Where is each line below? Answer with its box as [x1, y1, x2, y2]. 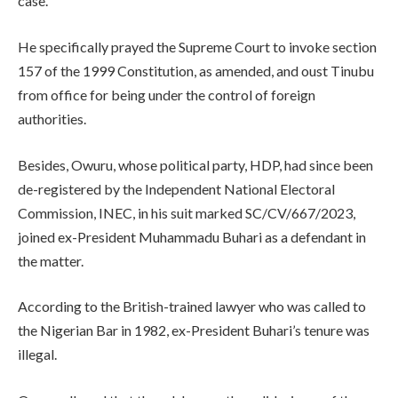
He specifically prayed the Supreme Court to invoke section [18, 38, 377, 56]
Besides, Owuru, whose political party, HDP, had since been [18, 155, 373, 173]
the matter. [18, 251, 84, 269]
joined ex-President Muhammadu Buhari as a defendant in [18, 227, 366, 245]
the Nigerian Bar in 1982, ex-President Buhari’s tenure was [18, 322, 370, 339]
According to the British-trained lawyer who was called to [18, 298, 366, 315]
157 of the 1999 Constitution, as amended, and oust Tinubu [18, 62, 374, 80]
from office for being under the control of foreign [18, 86, 315, 104]
